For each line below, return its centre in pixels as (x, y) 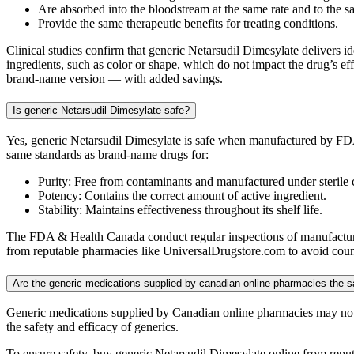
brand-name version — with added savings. (115, 78)
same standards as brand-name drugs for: (107, 154)
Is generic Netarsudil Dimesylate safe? (101, 111)
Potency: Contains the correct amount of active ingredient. (182, 196)
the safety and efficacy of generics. (92, 327)
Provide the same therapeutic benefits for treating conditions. (188, 23)
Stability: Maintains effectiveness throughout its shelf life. (180, 210)
